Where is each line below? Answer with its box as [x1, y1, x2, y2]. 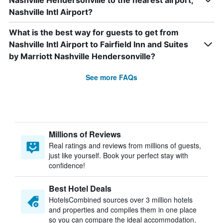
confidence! [49, 160, 85, 170]
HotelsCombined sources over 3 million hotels [49, 195, 193, 205]
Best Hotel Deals [49, 183, 111, 194]
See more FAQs [86, 72, 137, 82]
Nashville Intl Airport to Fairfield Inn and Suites [9, 39, 188, 49]
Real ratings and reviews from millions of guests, [49, 140, 201, 150]
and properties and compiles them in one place [49, 205, 197, 215]
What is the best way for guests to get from [9, 27, 179, 37]
